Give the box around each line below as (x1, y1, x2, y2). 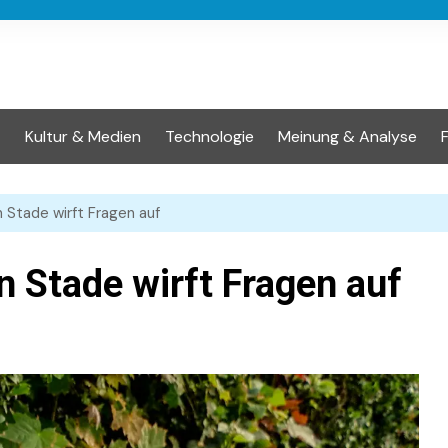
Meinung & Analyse (278, 126, 417, 147)
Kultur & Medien (25, 126, 141, 147)
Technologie (165, 126, 254, 147)
